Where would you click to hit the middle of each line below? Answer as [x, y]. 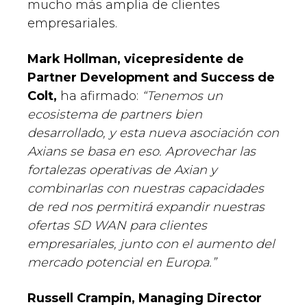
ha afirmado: [99, 96]
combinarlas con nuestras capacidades [146, 189]
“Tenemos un [182, 96]
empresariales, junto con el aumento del [151, 244]
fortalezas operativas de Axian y [122, 170]
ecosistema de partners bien [115, 115]
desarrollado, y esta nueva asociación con [153, 133]
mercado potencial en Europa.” [122, 263]
